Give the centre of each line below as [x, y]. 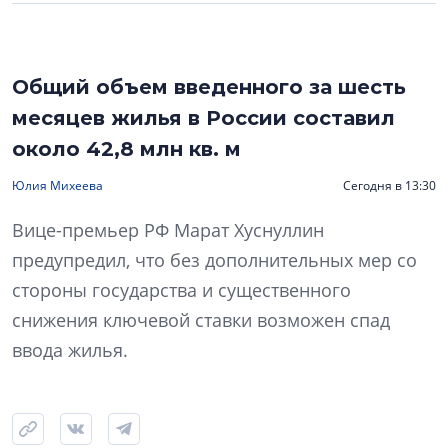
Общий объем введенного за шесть [209, 87]
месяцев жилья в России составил [203, 118]
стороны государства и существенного [181, 290]
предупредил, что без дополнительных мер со [214, 260]
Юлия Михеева [57, 186]
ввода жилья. [70, 350]
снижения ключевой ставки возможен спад [201, 320]
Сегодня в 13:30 [389, 186]
